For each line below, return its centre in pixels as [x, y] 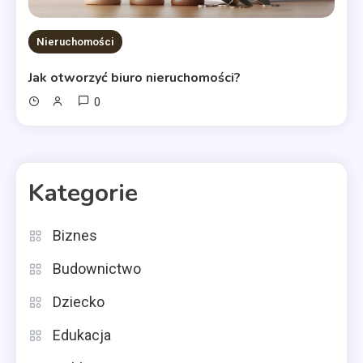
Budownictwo [97, 269]
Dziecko [79, 302]
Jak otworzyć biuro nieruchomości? [135, 78]
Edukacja [82, 335]
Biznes [75, 236]
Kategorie [83, 194]
